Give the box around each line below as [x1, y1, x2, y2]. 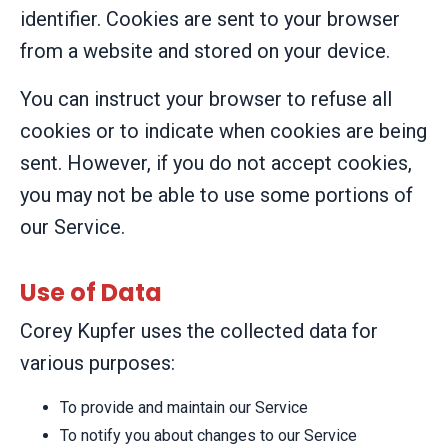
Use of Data [20, 275, 162, 309]
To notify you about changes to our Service [60, 426, 357, 446]
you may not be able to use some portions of [20, 182, 413, 207]
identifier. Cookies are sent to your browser [20, 6, 400, 31]
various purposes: [20, 350, 175, 375]
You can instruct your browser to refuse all [20, 86, 392, 111]
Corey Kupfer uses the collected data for [20, 318, 378, 343]
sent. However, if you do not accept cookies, [20, 150, 412, 175]
